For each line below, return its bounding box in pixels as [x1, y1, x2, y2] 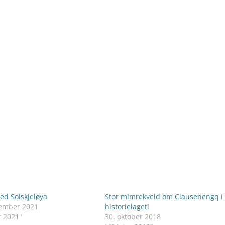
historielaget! [104, 201, 149, 211]
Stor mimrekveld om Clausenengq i [104, 191, 223, 201]
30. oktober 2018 [104, 211, 161, 221]
